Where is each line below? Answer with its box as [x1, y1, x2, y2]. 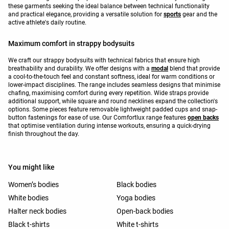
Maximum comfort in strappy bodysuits [8, 39, 134, 48]
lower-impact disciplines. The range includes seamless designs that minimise [8, 81, 220, 89]
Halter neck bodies [8, 207, 66, 216]
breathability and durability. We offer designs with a [8, 65, 151, 73]
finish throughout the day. [8, 130, 79, 138]
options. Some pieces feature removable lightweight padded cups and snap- [8, 106, 217, 113]
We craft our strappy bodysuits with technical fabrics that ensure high [8, 57, 200, 64]
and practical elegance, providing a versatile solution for [8, 11, 164, 18]
